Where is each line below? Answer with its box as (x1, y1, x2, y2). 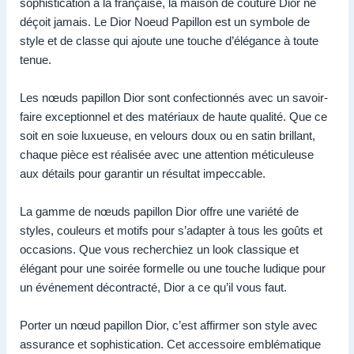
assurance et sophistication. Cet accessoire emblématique (20, 337, 321, 352)
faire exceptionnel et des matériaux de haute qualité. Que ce (20, 110, 327, 124)
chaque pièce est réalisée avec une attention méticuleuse (20, 148, 314, 162)
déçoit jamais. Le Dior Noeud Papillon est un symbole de (20, 15, 310, 29)
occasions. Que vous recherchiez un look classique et (20, 243, 299, 257)
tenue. (20, 53, 51, 67)
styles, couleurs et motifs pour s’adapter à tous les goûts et (20, 224, 322, 238)
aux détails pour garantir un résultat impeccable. (20, 167, 265, 181)
